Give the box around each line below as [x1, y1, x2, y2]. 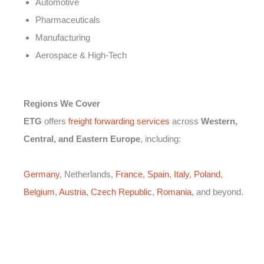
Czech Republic [91, 187, 152, 197]
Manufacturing [35, 32, 90, 42]
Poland [194, 169, 220, 180]
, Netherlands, [60, 169, 115, 180]
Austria [59, 187, 86, 197]
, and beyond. [192, 187, 243, 197]
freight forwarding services [68, 116, 170, 127]
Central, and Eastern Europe [24, 134, 140, 144]
